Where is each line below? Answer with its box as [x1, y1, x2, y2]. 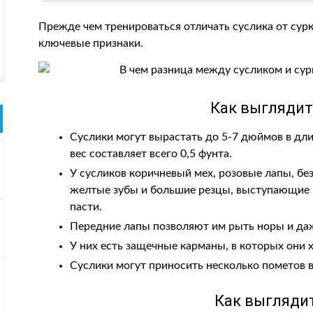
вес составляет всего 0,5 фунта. [70, 148, 233, 159]
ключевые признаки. [38, 38, 144, 49]
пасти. [70, 201, 103, 212]
